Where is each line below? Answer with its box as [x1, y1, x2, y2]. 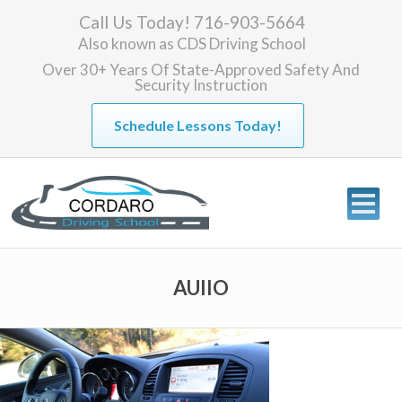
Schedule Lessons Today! [113, 117, 282, 134]
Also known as [78, 34, 177, 53]
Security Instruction [135, 75, 267, 94]
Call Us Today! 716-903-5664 [79, 12, 305, 32]
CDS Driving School [177, 34, 306, 53]
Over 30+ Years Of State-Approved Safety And [42, 60, 360, 79]
